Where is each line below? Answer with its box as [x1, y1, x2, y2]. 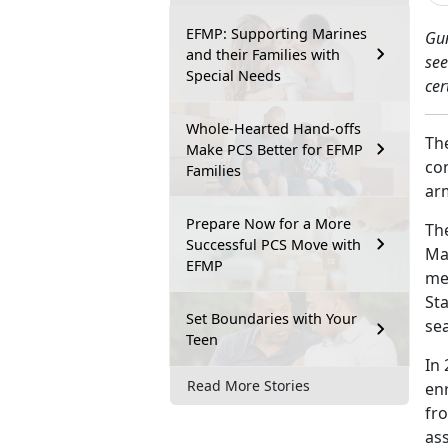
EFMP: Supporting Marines [186, 23, 367, 43]
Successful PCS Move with [186, 234, 361, 254]
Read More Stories [187, 376, 310, 396]
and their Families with [186, 44, 340, 64]
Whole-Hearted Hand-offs [186, 118, 361, 138]
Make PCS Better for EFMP [186, 139, 363, 159]
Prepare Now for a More [186, 213, 351, 233]
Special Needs [186, 65, 281, 85]
